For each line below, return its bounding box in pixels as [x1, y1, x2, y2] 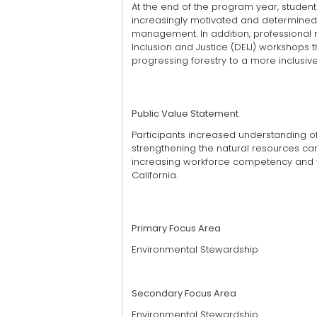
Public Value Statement [132, 107, 238, 121]
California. [132, 168, 178, 183]
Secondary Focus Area [132, 287, 236, 301]
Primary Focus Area [132, 221, 221, 236]
